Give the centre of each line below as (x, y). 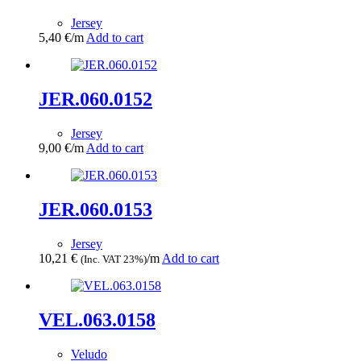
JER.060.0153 (95, 209)
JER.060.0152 (95, 100)
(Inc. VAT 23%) (114, 259)
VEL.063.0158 (97, 320)
